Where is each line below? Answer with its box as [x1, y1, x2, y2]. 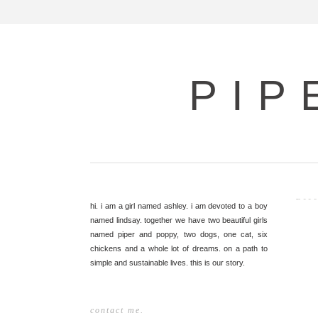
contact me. [90, 305, 144, 315]
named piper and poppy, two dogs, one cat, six [90, 230, 268, 238]
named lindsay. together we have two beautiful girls [90, 216, 268, 224]
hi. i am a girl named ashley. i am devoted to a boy [90, 202, 268, 210]
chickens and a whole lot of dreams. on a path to [90, 244, 268, 253]
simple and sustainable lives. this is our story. [90, 258, 245, 267]
